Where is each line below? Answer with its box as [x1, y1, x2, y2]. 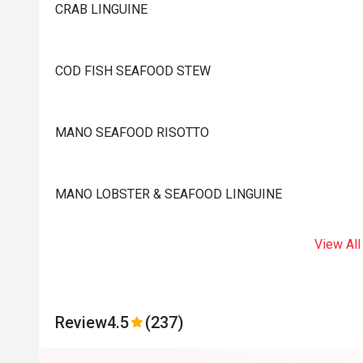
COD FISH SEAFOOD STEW [55, 63, 211, 79]
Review [55, 313, 107, 332]
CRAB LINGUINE [55, 2, 147, 17]
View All [314, 237, 361, 252]
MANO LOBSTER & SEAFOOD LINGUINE [55, 186, 282, 202]
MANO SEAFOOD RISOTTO [55, 125, 209, 140]
